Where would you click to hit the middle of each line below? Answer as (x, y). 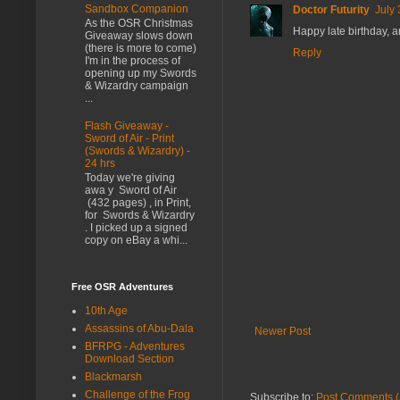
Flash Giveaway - (127, 125)
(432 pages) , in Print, (138, 203)
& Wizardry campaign (137, 86)
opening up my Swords (141, 74)
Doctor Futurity (331, 9)
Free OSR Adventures (122, 286)
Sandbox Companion (137, 8)
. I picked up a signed (136, 228)
